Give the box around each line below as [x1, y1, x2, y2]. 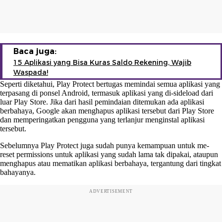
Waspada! [13, 67, 48, 77]
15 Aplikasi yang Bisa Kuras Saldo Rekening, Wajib [13, 57, 191, 67]
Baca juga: [13, 46, 56, 56]
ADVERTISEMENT [89, 188, 133, 194]
